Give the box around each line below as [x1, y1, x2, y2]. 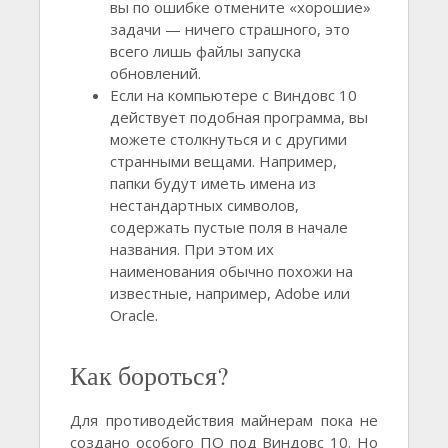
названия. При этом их [110, 239, 274, 260]
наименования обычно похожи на [110, 261, 353, 282]
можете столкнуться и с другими [110, 129, 347, 150]
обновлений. [110, 63, 201, 84]
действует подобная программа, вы [110, 107, 368, 128]
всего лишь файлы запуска [110, 41, 301, 62]
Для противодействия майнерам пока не [70, 410, 378, 431]
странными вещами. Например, [110, 151, 337, 172]
